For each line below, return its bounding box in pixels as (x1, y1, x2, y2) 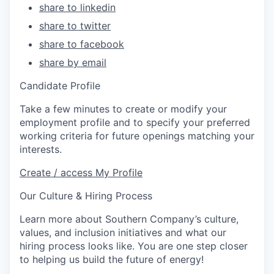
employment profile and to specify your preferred (20, 116, 250, 129)
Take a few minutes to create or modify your (20, 103, 227, 116)
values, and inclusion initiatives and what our (20, 226, 226, 239)
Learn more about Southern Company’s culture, (20, 213, 239, 226)
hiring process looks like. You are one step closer (20, 240, 248, 253)
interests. (20, 143, 62, 156)
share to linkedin (39, 1, 116, 14)
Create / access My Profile (20, 166, 143, 179)
